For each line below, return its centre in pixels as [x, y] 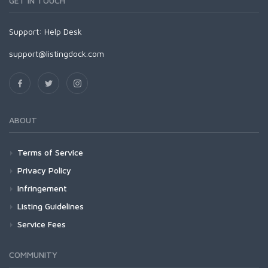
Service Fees [42, 224]
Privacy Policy [44, 170]
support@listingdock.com [57, 54]
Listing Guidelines [51, 206]
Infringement [42, 188]
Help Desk [63, 31]
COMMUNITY [33, 255]
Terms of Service [50, 152]
